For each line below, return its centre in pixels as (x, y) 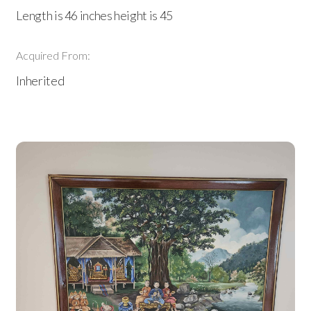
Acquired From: (53, 55)
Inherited (40, 81)
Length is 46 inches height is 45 (94, 15)
